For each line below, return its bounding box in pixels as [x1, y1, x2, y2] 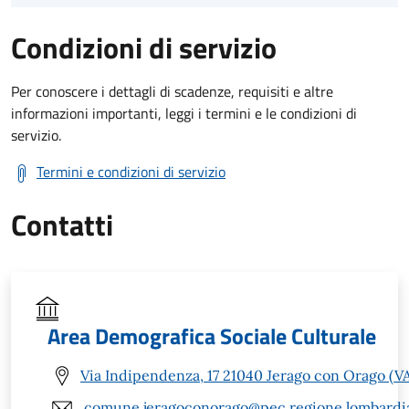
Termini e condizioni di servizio [37, 160, 225, 183]
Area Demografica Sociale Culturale [47, 319, 376, 352]
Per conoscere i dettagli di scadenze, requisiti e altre [11, 79, 333, 102]
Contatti [11, 202, 113, 246]
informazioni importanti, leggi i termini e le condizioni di [11, 101, 357, 124]
